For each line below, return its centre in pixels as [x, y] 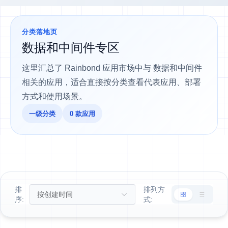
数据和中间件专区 [71, 48]
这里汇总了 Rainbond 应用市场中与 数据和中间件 [112, 68]
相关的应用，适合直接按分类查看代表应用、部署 [111, 82]
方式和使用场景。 [54, 96]
